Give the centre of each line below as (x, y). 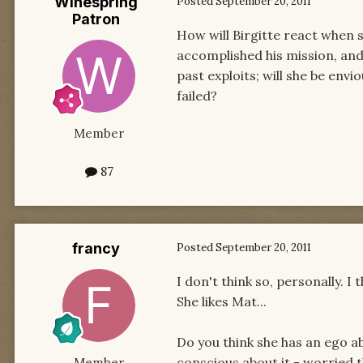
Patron (96, 19)
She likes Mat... (222, 301)
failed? (197, 96)
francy (96, 248)
